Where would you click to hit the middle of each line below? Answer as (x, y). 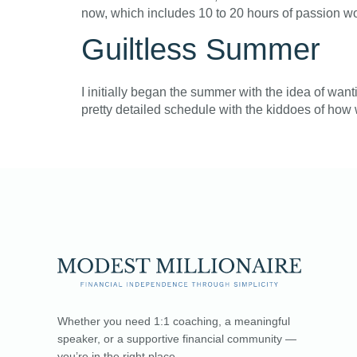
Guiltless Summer (201, 49)
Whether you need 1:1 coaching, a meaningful (174, 321)
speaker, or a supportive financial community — (177, 338)
